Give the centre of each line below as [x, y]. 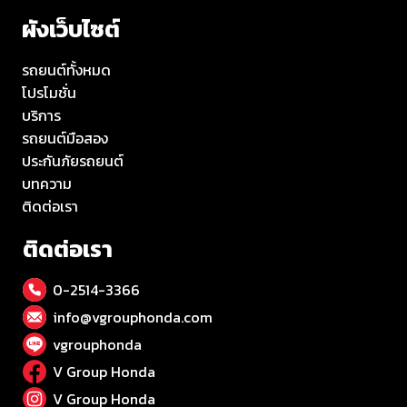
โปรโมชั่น [49, 92]
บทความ [47, 183]
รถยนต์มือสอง [65, 138]
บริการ [41, 115]
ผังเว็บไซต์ [71, 30]
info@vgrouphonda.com [133, 317]
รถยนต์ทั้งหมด [66, 69]
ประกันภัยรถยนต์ [73, 160]
